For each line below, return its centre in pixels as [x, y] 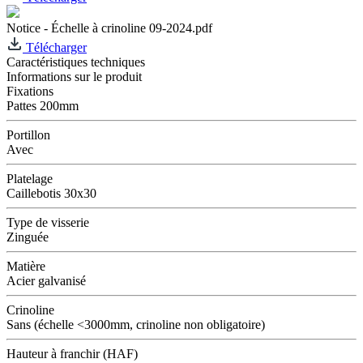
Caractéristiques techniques [76, 62]
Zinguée [28, 237]
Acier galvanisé [46, 280]
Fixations [30, 91]
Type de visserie [48, 222]
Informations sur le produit [74, 76]
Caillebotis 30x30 [51, 193]
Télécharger [55, 47]
